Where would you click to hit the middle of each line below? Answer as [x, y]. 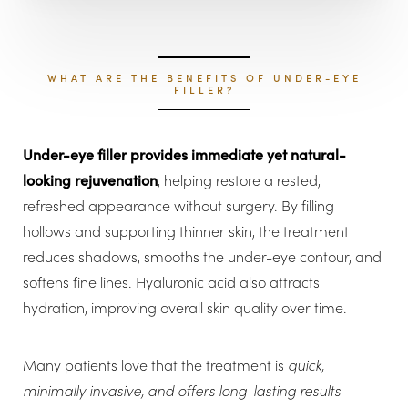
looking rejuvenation [90, 180]
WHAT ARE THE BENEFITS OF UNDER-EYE [204, 77]
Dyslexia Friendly [86, 43]
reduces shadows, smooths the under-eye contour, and [202, 257]
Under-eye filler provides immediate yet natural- [184, 155]
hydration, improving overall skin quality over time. [185, 308]
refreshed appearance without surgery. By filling [178, 206]
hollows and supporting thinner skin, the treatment [186, 231]
